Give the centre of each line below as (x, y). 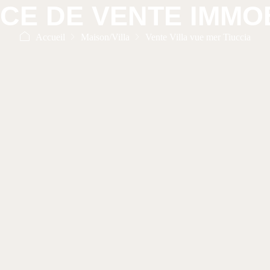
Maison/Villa (105, 37)
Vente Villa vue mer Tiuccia (198, 37)
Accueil (50, 37)
